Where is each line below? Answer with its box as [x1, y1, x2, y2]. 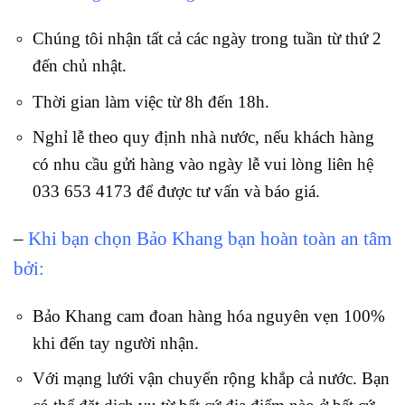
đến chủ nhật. [32, 56, 127, 76]
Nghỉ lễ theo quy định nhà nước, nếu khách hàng [32, 127, 374, 147]
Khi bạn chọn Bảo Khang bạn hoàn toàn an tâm [28, 228, 391, 250]
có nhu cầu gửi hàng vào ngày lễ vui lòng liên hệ [32, 155, 373, 174]
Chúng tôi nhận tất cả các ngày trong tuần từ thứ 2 [32, 29, 381, 49]
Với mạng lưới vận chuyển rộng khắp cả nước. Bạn [32, 369, 390, 389]
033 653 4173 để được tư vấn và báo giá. [32, 182, 320, 202]
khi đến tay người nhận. [32, 333, 199, 353]
